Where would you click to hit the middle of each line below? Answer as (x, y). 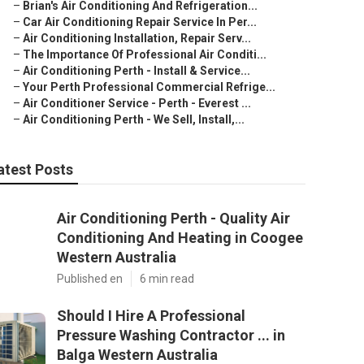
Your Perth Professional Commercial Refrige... (149, 87)
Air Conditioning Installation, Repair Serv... (137, 38)
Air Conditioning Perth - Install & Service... (136, 71)
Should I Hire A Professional (151, 316)
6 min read (167, 279)
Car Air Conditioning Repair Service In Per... (140, 22)
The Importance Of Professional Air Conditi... (145, 54)
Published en (90, 279)
